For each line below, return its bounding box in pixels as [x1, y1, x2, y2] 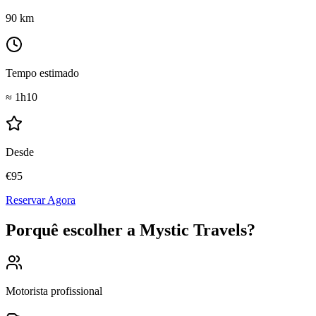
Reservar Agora [6, 193, 75, 206]
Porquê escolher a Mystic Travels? [6, 220, 255, 239]
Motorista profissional [6, 284, 102, 297]
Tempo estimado [6, 66, 79, 79]
